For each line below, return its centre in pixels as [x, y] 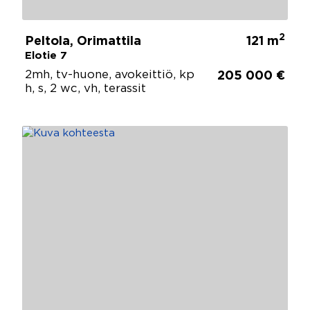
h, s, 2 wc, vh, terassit [85, 89]
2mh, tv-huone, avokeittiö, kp [110, 75]
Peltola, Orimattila [83, 41]
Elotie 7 [46, 55]
